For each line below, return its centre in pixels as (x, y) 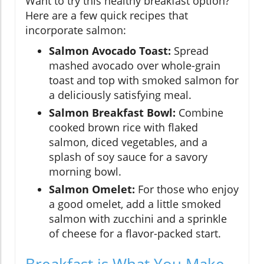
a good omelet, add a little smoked (135, 204)
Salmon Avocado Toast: (110, 51)
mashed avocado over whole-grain (135, 66)
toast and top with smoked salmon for (144, 80)
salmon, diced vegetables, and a (128, 142)
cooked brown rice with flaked (123, 128)
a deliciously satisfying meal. (120, 95)
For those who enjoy (187, 189)
